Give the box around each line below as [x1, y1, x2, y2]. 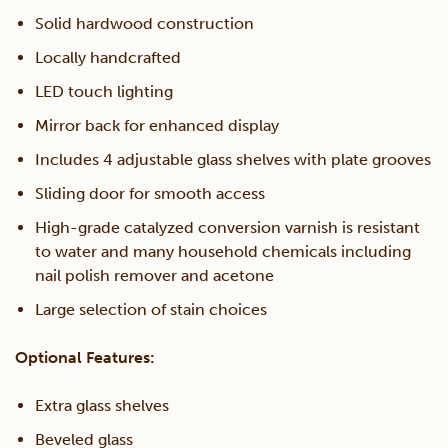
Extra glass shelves [35, 396, 169, 416]
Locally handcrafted [35, 48, 181, 68]
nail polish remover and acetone [35, 266, 274, 286]
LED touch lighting [35, 82, 173, 102]
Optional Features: [15, 348, 155, 368]
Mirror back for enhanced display [35, 116, 279, 136]
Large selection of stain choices [35, 300, 267, 320]
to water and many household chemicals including [35, 242, 411, 262]
